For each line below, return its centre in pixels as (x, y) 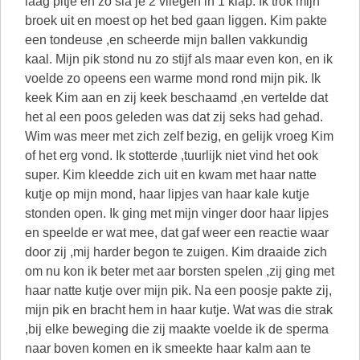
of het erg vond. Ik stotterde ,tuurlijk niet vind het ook (172, 155)
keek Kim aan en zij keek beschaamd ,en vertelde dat (176, 98)
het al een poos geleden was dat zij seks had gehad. (174, 117)
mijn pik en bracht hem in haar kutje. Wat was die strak (179, 310)
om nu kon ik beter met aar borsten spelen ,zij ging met (180, 271)
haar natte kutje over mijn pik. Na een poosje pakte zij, (178, 290)
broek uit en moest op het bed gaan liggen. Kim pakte (176, 20)
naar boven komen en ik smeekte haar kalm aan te (168, 348)
